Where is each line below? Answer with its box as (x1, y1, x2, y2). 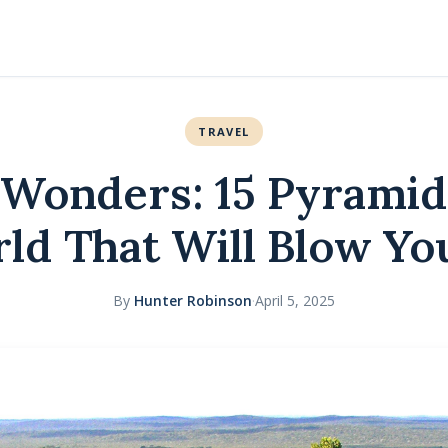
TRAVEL (198, 123, 250, 139)
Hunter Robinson (134, 291, 252, 311)
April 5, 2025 (255, 291, 335, 311)
